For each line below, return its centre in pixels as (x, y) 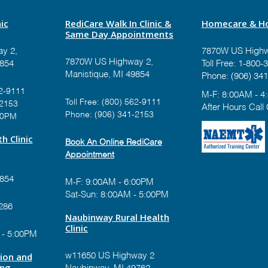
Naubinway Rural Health (117, 217)
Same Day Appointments (119, 34)
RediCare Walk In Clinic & (118, 23)
